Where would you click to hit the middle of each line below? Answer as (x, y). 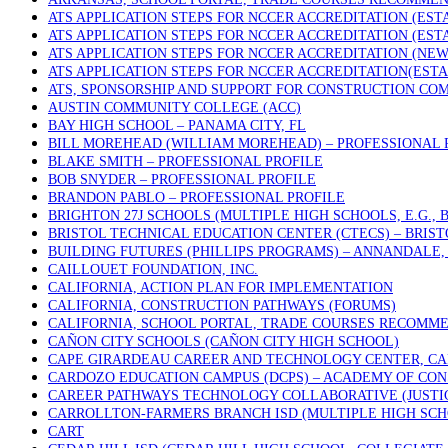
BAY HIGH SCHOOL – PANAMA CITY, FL (177, 125)
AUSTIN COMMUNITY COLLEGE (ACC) (174, 107)
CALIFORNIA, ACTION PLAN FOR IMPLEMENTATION (220, 287)
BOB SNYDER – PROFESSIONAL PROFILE (182, 179)
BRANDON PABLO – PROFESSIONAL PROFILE (196, 197)
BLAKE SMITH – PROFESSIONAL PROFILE (185, 161)
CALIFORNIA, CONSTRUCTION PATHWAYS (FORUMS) (222, 305)
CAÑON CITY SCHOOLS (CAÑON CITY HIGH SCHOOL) (223, 341)
